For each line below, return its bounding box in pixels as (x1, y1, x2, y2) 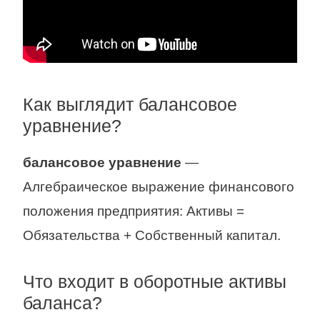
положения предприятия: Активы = (23, 204, 244, 219)
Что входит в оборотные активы (23, 271, 286, 292)
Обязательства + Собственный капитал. (23, 228, 281, 243)
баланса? (23, 293, 102, 314)
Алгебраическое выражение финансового (23, 179, 294, 194)
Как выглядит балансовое (23, 94, 237, 114)
